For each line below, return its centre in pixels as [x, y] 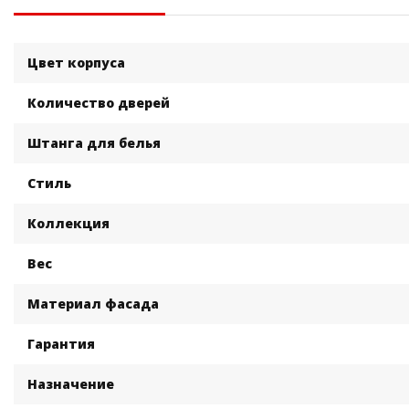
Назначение [71, 384]
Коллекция [68, 224]
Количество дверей [99, 103]
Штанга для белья [94, 143]
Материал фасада [93, 304]
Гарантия [61, 344]
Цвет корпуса [76, 63]
